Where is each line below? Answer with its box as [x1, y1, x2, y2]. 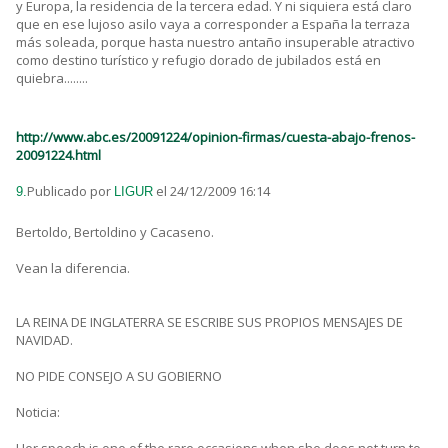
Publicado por [27, 182, 114, 201]
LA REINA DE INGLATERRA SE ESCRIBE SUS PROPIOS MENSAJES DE [16, 313, 403, 332]
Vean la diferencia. [16, 259, 130, 278]
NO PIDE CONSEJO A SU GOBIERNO [16, 367, 222, 386]
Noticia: [16, 403, 60, 422]
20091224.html [16, 146, 101, 165]
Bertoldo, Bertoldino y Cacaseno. [16, 223, 214, 242]
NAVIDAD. [16, 331, 73, 350]
